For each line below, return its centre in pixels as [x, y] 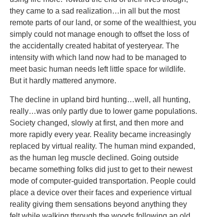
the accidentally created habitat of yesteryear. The [94, 46]
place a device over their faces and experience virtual [101, 192]
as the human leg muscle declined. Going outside [94, 157]
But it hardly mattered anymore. [63, 81]
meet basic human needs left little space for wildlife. [98, 69]
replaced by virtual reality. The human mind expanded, [102, 146]
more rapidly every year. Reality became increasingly [100, 134]
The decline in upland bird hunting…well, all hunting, [100, 99]
